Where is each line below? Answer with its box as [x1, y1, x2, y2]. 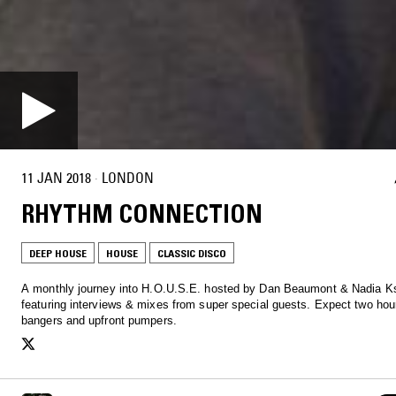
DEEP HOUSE [29, 246, 87, 260]
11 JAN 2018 [21, 169, 91, 187]
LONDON [102, 169, 154, 187]
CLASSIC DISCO [157, 246, 226, 260]
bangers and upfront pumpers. [21, 313, 177, 327]
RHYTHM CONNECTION [21, 198, 263, 229]
